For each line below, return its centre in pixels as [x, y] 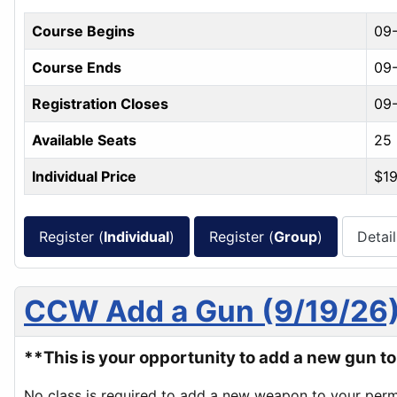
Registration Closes [100, 104]
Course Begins [83, 31]
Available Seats [84, 140]
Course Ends [77, 68]
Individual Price [84, 177]
